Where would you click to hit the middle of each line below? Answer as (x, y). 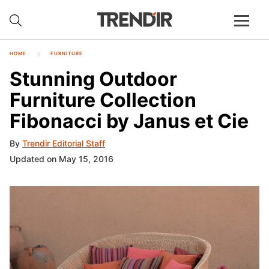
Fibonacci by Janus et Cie (129, 121)
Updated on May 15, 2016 (62, 159)
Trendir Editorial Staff (64, 144)
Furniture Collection (103, 100)
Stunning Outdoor (93, 79)
